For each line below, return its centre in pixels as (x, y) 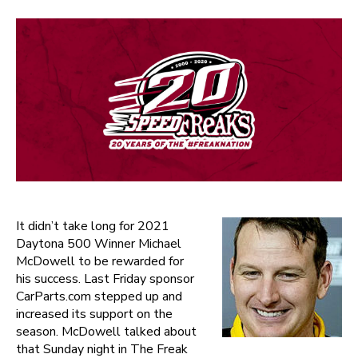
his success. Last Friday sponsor (105, 279)
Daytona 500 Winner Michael (99, 244)
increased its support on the (94, 314)
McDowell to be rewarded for (100, 261)
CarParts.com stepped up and (99, 296)
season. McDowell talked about (106, 332)
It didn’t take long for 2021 (93, 226)
